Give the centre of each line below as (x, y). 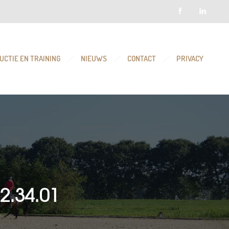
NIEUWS (94, 59)
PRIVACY (190, 59)
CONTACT (142, 59)
